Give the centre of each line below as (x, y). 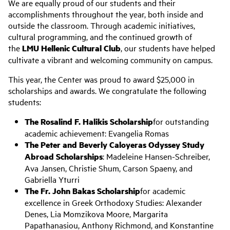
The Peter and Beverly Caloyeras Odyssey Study (114, 145)
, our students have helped (168, 48)
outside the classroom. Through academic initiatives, (102, 25)
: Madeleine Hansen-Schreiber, (156, 156)
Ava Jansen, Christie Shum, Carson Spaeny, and (109, 168)
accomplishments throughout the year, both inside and (106, 14)
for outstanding (181, 121)
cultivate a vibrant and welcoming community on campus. (110, 60)
